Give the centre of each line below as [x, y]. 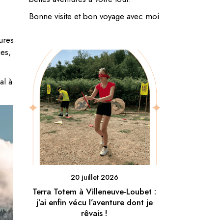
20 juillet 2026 [94, 178]
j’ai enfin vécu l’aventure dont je [94, 203]
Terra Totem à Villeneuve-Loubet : [95, 192]
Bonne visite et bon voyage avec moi [94, 16]
